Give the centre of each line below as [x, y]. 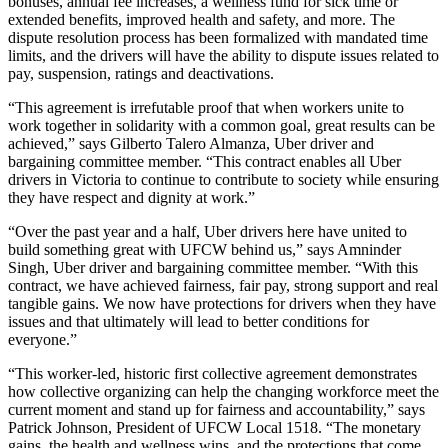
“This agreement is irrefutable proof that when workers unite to [206, 108]
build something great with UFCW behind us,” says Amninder [204, 250]
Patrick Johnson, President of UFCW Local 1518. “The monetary [214, 428]
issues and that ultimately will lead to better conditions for [188, 322]
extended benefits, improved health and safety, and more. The [201, 20]
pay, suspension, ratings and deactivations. [141, 74]
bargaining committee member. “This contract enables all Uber [204, 162]
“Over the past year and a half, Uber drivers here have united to [207, 232]
